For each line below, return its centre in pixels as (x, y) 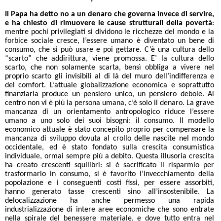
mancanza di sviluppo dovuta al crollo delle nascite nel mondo (110, 139)
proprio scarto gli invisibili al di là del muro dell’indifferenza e (110, 76)
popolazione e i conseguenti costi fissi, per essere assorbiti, (110, 183)
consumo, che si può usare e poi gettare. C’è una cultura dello (110, 50)
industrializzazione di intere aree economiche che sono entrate (110, 210)
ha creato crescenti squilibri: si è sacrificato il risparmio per (110, 165)
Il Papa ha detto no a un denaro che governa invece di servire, (110, 14)
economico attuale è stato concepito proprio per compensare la (110, 130)
